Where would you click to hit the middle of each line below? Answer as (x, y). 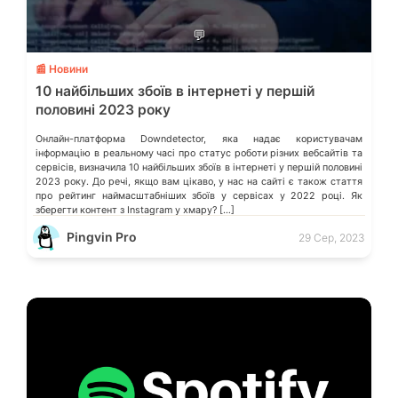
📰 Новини (62, 68)
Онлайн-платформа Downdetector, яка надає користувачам (199, 139)
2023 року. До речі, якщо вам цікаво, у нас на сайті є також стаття (199, 181)
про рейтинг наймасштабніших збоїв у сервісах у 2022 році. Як (199, 195)
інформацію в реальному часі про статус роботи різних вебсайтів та (199, 153)
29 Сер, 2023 (332, 238)
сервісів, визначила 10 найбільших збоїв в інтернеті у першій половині (199, 167)
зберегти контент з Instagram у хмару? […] (135, 210)
